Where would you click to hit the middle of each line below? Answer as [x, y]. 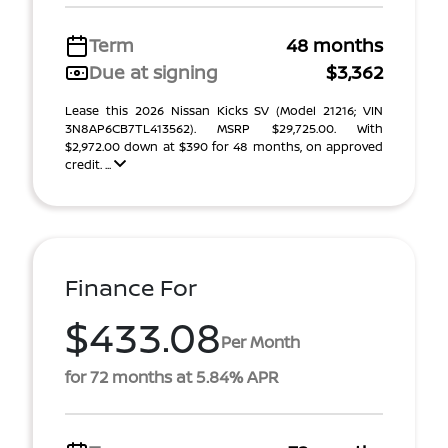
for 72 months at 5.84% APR [172, 377]
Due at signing [153, 72]
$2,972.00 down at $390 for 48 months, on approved [224, 146]
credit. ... [89, 164]
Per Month [260, 341]
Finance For [131, 287]
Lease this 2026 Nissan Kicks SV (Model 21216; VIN [224, 110]
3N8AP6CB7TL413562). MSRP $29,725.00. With [224, 128]
